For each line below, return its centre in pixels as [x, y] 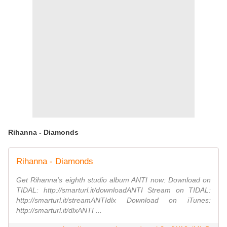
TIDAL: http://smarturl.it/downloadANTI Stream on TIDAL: [113, 190]
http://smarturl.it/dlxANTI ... [59, 211]
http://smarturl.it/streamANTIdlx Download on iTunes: [113, 200]
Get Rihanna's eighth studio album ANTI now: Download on [113, 180]
